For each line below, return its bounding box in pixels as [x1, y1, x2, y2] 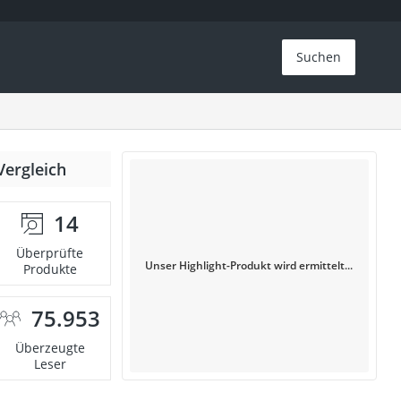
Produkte [22, 260, 77, 277]
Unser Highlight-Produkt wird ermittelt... [145, 258, 354, 273]
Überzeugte [14, 339, 85, 356]
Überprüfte [16, 244, 84, 261]
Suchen [296, 48, 342, 65]
